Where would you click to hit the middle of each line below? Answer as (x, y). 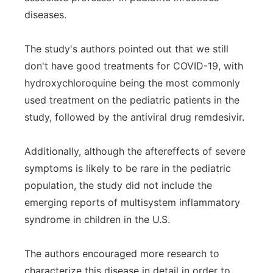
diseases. (45, 15)
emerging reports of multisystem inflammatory (132, 202)
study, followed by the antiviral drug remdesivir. (134, 117)
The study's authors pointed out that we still (126, 49)
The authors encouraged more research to (122, 253)
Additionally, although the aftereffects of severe (135, 151)
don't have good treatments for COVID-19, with (134, 66)
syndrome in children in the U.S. (97, 219)
